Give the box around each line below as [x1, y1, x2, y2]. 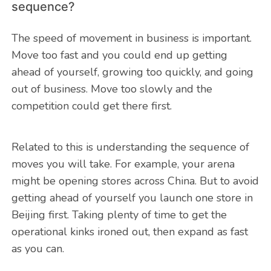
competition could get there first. [11, 99, 172, 114]
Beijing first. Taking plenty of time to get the [11, 207, 227, 223]
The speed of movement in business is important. [11, 31, 252, 46]
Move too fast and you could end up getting [11, 48, 227, 63]
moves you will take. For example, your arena [11, 157, 235, 172]
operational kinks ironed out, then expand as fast [11, 224, 248, 240]
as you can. [11, 241, 64, 256]
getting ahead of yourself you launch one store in [11, 191, 253, 206]
